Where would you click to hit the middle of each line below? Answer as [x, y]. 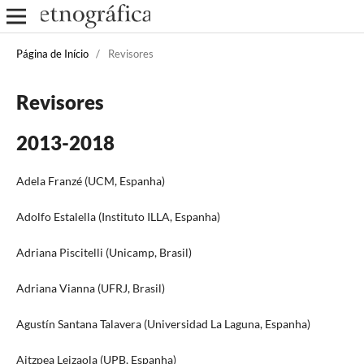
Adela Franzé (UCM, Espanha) [90, 180]
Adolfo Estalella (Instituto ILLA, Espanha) [118, 216]
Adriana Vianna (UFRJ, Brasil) [90, 288]
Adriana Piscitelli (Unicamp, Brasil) [104, 252]
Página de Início [52, 53]
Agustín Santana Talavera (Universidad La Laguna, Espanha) [163, 324]
